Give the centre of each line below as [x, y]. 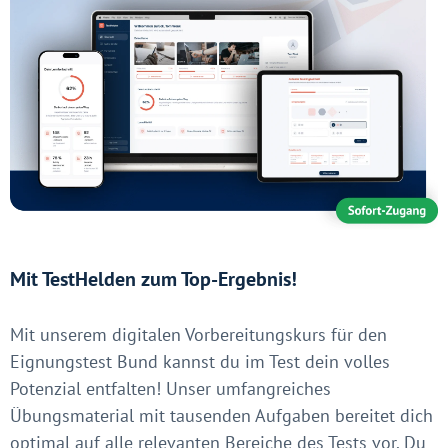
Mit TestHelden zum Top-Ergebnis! [153, 278]
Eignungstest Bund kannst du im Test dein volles [200, 361]
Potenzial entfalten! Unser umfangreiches [170, 388]
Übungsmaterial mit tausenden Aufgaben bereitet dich [221, 415]
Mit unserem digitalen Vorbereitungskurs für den [198, 334]
